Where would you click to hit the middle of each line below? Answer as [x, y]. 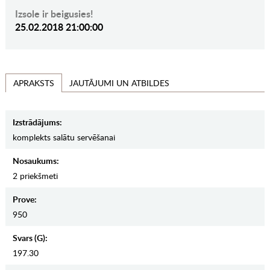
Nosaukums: [36, 161]
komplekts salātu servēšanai [64, 137]
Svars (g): [30, 238]
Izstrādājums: [37, 122]
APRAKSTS [33, 83]
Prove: [24, 199]
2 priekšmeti [35, 176]
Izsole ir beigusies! [54, 14]
